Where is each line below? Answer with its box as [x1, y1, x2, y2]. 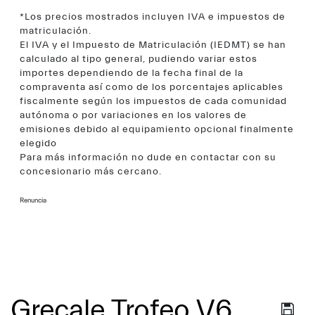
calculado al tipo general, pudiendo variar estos [20, 53, 257, 65]
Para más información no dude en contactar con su [20, 152, 276, 163]
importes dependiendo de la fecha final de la [20, 67, 243, 79]
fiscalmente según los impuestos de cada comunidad [20, 96, 287, 107]
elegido [20, 138, 57, 149]
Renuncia [20, 196, 46, 205]
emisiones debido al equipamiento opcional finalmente [20, 124, 294, 135]
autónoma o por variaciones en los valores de [20, 110, 247, 121]
